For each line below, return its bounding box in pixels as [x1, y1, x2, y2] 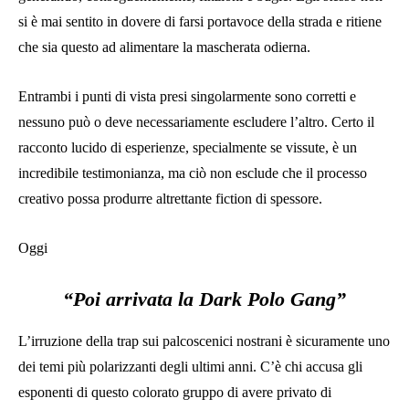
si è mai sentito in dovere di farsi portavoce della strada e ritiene [18, 13, 382, 29]
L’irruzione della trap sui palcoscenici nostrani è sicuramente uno [18, 332, 390, 349]
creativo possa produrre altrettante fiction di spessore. [18, 190, 322, 206]
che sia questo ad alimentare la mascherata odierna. [18, 38, 310, 55]
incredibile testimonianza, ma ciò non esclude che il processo [18, 164, 367, 181]
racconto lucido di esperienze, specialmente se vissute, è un [18, 139, 357, 155]
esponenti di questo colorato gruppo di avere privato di [18, 383, 331, 400]
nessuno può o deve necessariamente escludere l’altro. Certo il [18, 113, 374, 130]
